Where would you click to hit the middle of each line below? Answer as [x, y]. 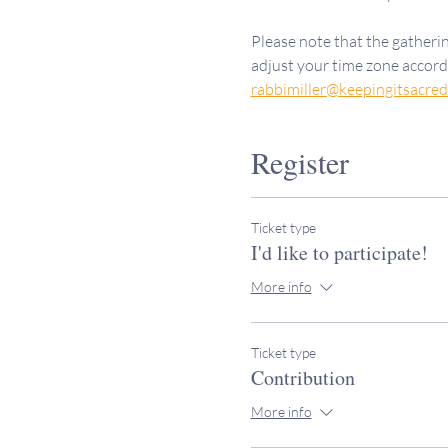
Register [299, 161]
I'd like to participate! [339, 252]
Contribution [302, 377]
